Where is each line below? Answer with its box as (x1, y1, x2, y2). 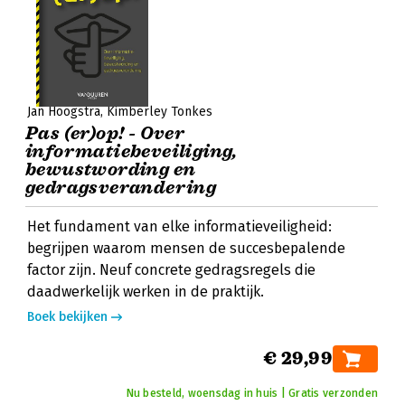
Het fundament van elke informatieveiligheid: (27, 218, 332, 235)
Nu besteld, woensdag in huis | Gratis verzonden (126, 387, 378, 400)
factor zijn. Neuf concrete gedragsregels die (27, 261, 316, 278)
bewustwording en (25, 158, 196, 181)
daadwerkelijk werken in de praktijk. (27, 283, 264, 300)
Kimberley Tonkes (107, 104, 212, 119)
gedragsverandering (25, 176, 217, 199)
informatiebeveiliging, (25, 140, 238, 163)
